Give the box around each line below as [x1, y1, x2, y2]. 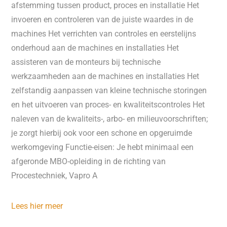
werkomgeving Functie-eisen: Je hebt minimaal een [11, 142, 194, 152]
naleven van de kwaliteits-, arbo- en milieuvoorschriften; [11, 114, 208, 124]
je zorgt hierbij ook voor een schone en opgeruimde [11, 128, 193, 138]
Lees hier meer [11, 201, 63, 211]
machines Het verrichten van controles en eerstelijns [11, 29, 197, 39]
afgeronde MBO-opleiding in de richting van [11, 157, 166, 166]
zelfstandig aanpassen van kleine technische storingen [11, 86, 207, 95]
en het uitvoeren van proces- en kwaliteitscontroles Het [11, 100, 205, 109]
